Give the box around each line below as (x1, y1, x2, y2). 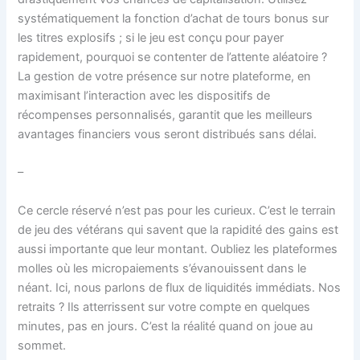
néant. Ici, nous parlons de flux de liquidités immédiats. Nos (18, 280, 342, 295)
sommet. (18, 337, 67, 353)
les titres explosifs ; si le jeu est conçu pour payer (18, 30, 284, 45)
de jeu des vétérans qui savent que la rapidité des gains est (18, 222, 339, 237)
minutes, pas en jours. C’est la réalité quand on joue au (18, 318, 313, 333)
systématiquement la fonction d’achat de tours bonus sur (18, 10, 329, 26)
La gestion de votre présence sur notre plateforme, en (18, 68, 312, 84)
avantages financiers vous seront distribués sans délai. (18, 126, 317, 141)
